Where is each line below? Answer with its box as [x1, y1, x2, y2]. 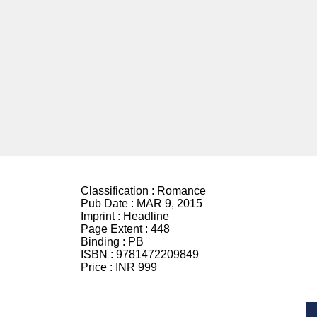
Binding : [81, 236, 128, 248]
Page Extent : [81, 223, 151, 235]
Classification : [81, 185, 157, 197]
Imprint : [81, 210, 123, 222]
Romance [157, 185, 206, 197]
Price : [81, 261, 115, 273]
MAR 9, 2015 [137, 197, 202, 209]
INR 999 [115, 261, 157, 273]
